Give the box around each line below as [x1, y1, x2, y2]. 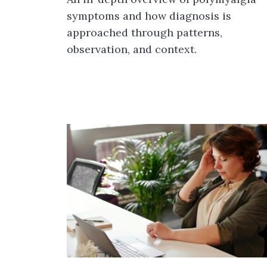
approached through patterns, [67, 26, 222, 39]
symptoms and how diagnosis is [67, 9, 231, 23]
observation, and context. [67, 42, 197, 56]
